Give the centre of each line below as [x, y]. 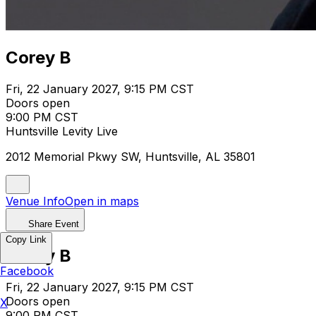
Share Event [54, 224]
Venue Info [35, 201]
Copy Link [26, 239]
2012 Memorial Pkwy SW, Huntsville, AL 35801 [130, 156]
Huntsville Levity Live [62, 131]
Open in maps [102, 201]
